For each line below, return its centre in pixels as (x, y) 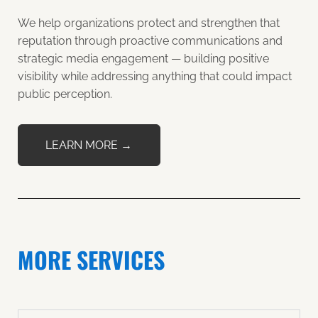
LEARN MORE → (89, 146)
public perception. (65, 94)
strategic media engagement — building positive (143, 58)
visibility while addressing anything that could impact (155, 76)
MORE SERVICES (91, 260)
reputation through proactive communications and (150, 40)
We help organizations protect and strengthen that (149, 23)
